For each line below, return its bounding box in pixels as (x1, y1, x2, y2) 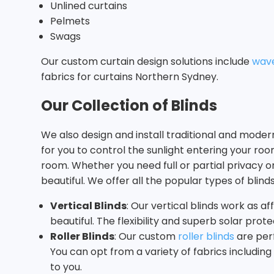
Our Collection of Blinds (41, 95, 217, 116)
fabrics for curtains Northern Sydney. (41, 70, 218, 84)
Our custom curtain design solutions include (41, 54, 252, 69)
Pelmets (50, 14, 90, 29)
